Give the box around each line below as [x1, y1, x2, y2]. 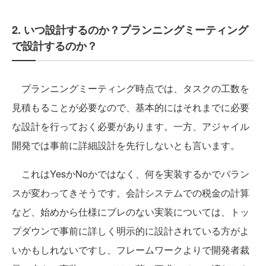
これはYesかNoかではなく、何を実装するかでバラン [12, 167, 249, 180]
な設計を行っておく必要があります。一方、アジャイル [12, 119, 249, 133]
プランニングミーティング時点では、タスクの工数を [12, 81, 249, 95]
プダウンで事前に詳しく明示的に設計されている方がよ [12, 224, 249, 237]
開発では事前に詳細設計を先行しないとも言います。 [12, 138, 240, 152]
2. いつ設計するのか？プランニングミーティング [12, 22, 248, 37]
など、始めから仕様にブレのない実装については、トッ [12, 205, 249, 218]
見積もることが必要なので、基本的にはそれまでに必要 [12, 100, 249, 114]
